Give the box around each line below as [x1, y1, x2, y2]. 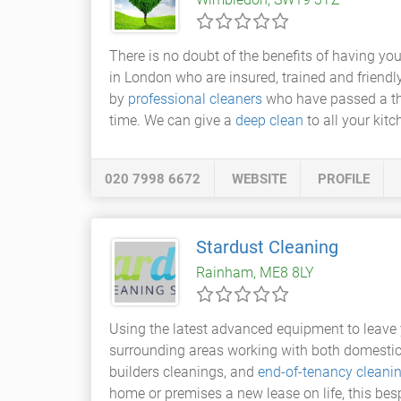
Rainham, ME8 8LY [196, 264, 314, 281]
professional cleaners [128, 90, 262, 107]
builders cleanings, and [109, 363, 258, 380]
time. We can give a [109, 112, 235, 129]
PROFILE [318, 171, 370, 187]
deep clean [235, 112, 303, 129]
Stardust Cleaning [196, 236, 338, 258]
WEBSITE [232, 171, 286, 187]
